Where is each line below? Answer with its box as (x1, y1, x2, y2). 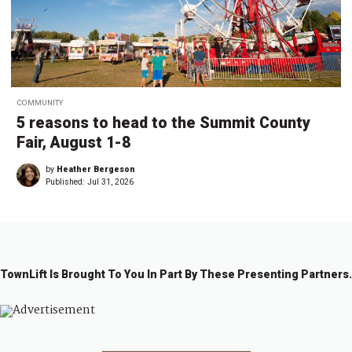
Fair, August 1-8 (16, 134, 130, 152)
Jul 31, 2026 (87, 177, 134, 188)
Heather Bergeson (57, 164, 135, 175)
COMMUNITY (16, 98, 63, 108)
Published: (46, 177, 87, 188)
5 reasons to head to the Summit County (16, 114, 310, 133)
